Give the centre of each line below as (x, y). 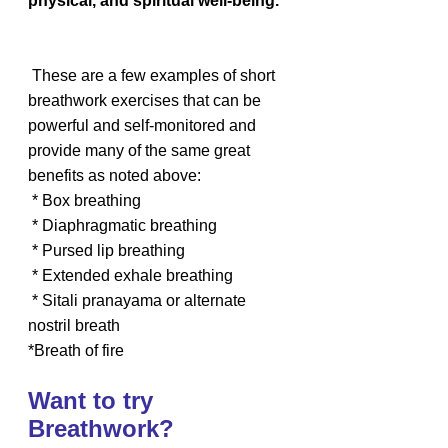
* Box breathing (86, 200)
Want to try (94, 400)
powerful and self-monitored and (144, 125)
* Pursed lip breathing (108, 250)
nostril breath (74, 325)
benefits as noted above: (114, 175)
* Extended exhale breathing (132, 275)
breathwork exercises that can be (146, 100)
